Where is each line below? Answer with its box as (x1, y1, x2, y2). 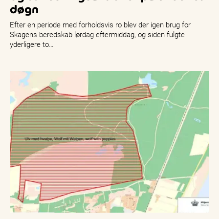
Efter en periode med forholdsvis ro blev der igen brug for (10, 20, 191, 30)
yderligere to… (10, 39, 54, 49)
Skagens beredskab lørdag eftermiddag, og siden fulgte (10, 29, 185, 40)
